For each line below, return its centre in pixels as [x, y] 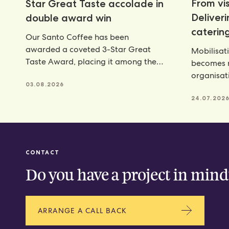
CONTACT [42, 152]
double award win [68, 18]
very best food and [61, 74]
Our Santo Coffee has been [77, 37]
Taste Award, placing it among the [91, 62]
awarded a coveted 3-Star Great [88, 50]
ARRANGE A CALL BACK [83, 210]
